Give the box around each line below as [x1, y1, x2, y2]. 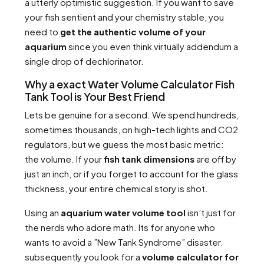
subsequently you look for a [25, 251, 142, 262]
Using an [25, 207, 61, 218]
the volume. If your [25, 153, 104, 164]
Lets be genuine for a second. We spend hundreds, [25, 109, 239, 120]
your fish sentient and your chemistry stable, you [25, 11, 224, 22]
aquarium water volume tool [61, 207, 186, 218]
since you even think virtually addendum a [67, 41, 238, 52]
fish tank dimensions [104, 153, 194, 164]
